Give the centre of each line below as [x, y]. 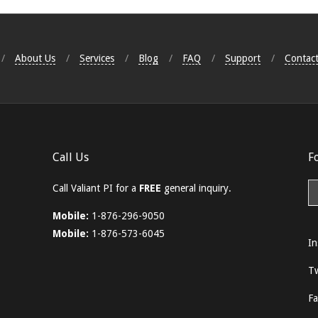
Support [242, 58]
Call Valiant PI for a [96, 188]
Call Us [71, 157]
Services [97, 58]
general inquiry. [196, 188]
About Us [35, 58]
